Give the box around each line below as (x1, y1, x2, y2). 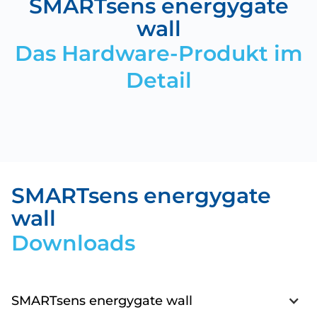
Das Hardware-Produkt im (14, 40, 303, 67)
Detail (125, 67, 192, 93)
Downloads (11, 230, 135, 256)
